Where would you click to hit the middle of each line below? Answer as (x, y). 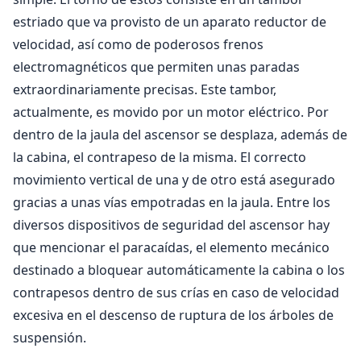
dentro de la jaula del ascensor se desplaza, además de (180, 135)
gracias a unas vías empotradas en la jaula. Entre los (172, 202)
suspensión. (50, 338)
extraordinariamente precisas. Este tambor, (145, 89)
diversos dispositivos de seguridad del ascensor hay (171, 225)
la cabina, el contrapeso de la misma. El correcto (160, 157)
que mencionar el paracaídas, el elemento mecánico (171, 247)
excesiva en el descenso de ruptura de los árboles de (173, 315)
